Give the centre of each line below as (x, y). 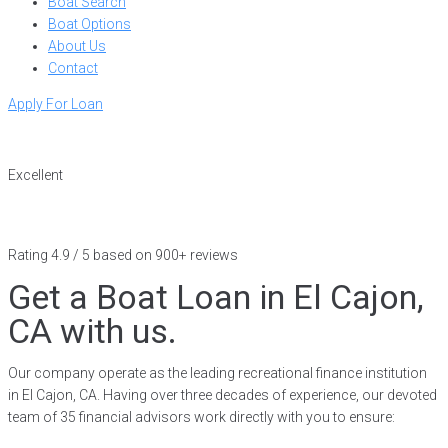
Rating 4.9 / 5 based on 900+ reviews (123, 255)
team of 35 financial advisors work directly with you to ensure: (201, 417)
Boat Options (89, 24)
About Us (77, 46)
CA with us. (92, 331)
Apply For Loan (55, 104)
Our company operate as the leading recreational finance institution (217, 373)
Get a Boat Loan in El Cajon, (216, 297)
